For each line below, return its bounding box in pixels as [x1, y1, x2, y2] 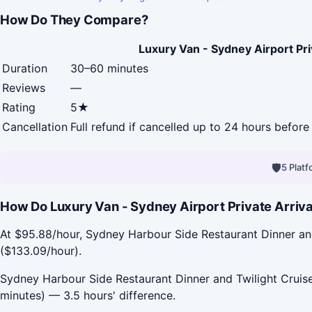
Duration [2, 61, 47, 75]
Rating [2, 100, 36, 114]
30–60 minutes [70, 61, 148, 75]
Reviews [2, 80, 45, 95]
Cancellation [2, 119, 68, 134]
